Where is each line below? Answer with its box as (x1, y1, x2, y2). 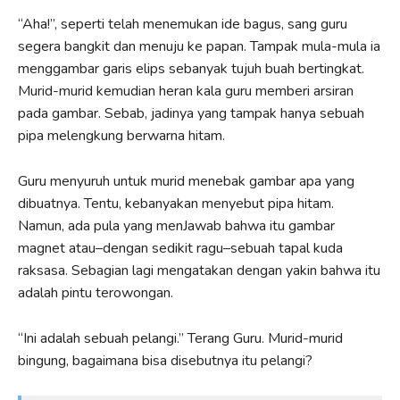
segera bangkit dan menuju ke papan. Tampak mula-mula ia (18, 36, 380, 56)
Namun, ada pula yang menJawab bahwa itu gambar (18, 215, 335, 236)
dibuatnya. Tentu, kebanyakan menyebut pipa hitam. (18, 193, 334, 213)
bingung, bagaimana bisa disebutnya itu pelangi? (18, 350, 312, 371)
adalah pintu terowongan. (18, 282, 173, 303)
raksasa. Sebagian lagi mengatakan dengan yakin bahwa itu (18, 260, 380, 280)
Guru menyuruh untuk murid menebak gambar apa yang (18, 171, 354, 191)
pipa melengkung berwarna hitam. (18, 125, 225, 146)
